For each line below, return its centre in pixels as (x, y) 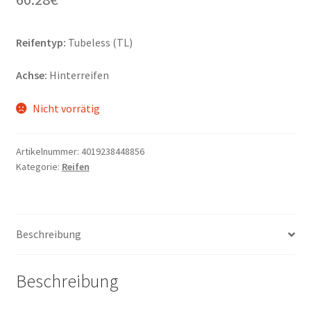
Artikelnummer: (48, 151)
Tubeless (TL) (99, 42)
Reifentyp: (41, 42)
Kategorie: (39, 166)
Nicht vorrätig (67, 108)
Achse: (31, 75)
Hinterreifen (78, 75)
